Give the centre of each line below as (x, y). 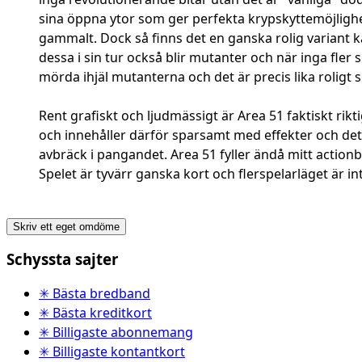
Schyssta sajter (62, 259)
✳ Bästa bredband (95, 293)
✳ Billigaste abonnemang (116, 332)
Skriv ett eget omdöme (66, 227)
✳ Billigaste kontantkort (112, 351)
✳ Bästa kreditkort (95, 312)
